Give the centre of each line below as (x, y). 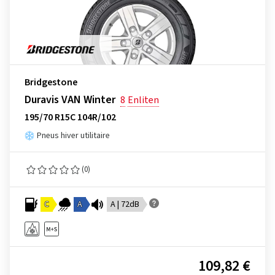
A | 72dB (125, 204)
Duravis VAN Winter (70, 100)
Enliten (143, 100)
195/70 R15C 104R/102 (70, 117)
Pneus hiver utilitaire (73, 136)
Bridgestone (51, 82)
